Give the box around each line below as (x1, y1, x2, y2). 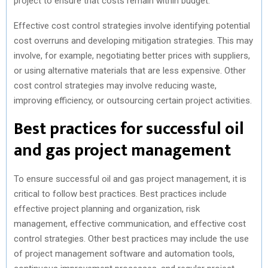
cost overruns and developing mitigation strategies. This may (14, 35, 253, 46)
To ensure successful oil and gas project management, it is (14, 173, 246, 184)
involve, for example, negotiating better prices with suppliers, (14, 50, 250, 61)
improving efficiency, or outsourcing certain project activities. (14, 95, 252, 106)
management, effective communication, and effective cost (14, 218, 246, 229)
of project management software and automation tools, (14, 248, 234, 259)
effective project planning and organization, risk (14, 203, 200, 214)
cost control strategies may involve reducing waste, (14, 80, 217, 91)
